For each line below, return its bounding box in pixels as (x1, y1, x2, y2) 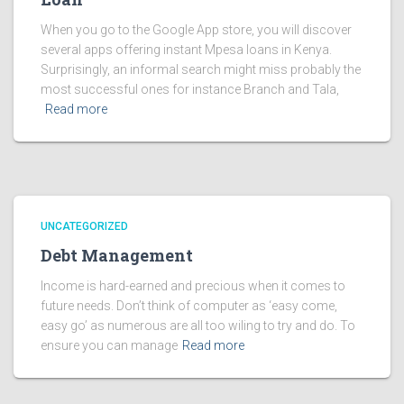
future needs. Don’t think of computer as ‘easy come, (41, 298, 337, 313)
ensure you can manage (41, 338, 178, 353)
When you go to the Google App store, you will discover (41, 23, 352, 37)
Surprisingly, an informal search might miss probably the (41, 62, 361, 77)
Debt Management (41, 244, 193, 266)
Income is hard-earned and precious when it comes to (41, 279, 345, 293)
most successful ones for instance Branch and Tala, (41, 82, 339, 96)
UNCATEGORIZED (41, 220, 128, 233)
